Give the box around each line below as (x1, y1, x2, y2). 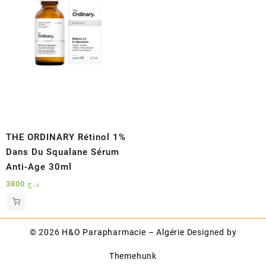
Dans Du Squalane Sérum (6, 147, 119, 158)
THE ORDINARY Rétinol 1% (6, 132, 126, 143)
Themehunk (109, 251, 157, 261)
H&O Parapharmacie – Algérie (62, 227, 185, 237)
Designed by (186, 227, 237, 237)
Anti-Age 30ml (6, 161, 72, 173)
